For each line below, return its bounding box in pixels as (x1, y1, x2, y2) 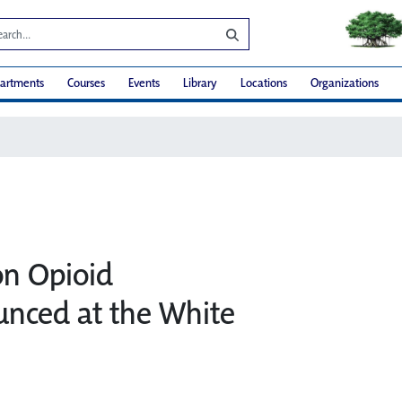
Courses (67, 74, 105, 92)
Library (183, 74, 217, 92)
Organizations (310, 74, 379, 92)
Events (128, 74, 160, 92)
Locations (240, 74, 287, 92)
